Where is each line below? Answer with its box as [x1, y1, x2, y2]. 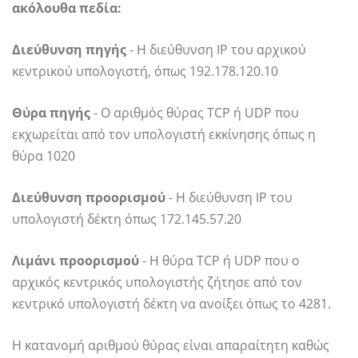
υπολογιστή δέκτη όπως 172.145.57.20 [12, 210, 241, 229]
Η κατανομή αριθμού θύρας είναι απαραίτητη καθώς [12, 336, 329, 355]
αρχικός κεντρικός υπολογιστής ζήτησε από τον [12, 273, 302, 292]
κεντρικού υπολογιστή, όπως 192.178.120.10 [12, 62, 278, 81]
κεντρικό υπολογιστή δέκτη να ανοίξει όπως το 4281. [12, 295, 331, 313]
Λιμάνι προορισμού [12, 252, 139, 270]
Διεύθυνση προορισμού [12, 189, 165, 207]
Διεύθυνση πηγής [12, 41, 126, 59]
